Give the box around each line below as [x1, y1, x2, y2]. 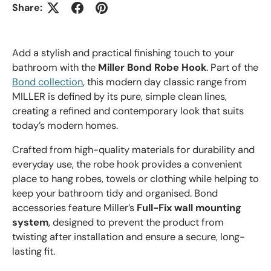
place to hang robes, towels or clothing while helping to [12, 172, 259, 186]
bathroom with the [12, 60, 98, 74]
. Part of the [206, 60, 258, 74]
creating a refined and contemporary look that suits [12, 104, 244, 117]
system [12, 216, 48, 229]
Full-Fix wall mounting [137, 201, 241, 215]
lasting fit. [12, 245, 55, 258]
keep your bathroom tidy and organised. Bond [12, 187, 218, 200]
